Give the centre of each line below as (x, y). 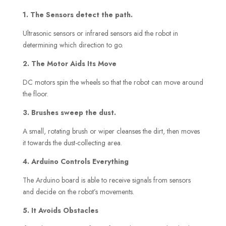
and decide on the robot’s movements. (78, 191)
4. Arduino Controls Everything (75, 161)
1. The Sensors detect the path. (77, 14)
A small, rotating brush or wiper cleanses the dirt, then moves (111, 131)
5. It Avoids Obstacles (60, 210)
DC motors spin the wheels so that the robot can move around (113, 82)
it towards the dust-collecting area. (72, 143)
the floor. (35, 94)
